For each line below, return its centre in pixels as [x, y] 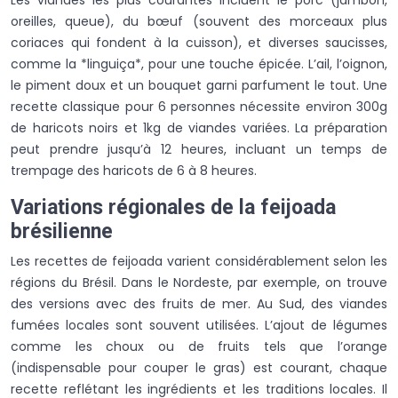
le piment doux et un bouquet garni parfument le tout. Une [199, 85]
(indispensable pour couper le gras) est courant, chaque [199, 367]
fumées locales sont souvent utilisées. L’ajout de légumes [199, 325]
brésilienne [62, 231]
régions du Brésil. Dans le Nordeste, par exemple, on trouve [199, 282]
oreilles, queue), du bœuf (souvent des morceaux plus [199, 21]
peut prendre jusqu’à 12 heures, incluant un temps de [199, 149]
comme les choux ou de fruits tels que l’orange [199, 346]
